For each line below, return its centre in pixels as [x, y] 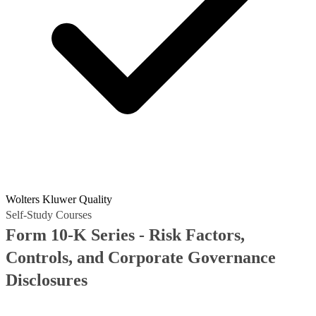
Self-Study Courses [49, 215]
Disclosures [47, 280]
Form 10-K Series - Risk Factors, [125, 235]
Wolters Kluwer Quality [59, 199]
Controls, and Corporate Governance [141, 257]
